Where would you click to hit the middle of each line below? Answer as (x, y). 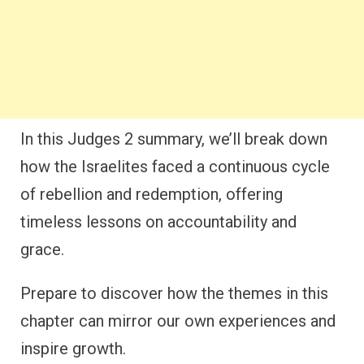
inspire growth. (73, 349)
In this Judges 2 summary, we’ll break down (174, 139)
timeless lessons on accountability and (158, 222)
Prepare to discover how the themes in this (174, 293)
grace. (42, 249)
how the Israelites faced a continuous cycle (175, 167)
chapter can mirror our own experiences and (178, 321)
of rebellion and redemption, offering (152, 194)
